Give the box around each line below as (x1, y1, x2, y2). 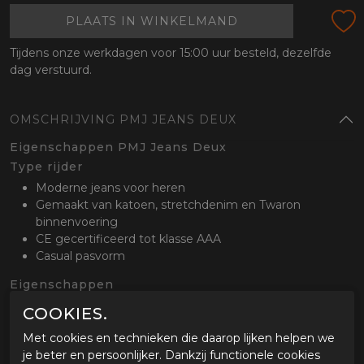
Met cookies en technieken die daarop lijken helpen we (23, 331, 335, 346)
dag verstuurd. (10, 63, 92, 78)
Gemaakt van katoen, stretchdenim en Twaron (36, 197, 301, 213)
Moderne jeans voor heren (36, 180, 188, 196)
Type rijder (10, 159, 83, 175)
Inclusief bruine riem (36, 298, 154, 314)
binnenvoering (36, 214, 124, 230)
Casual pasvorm (36, 249, 128, 264)
